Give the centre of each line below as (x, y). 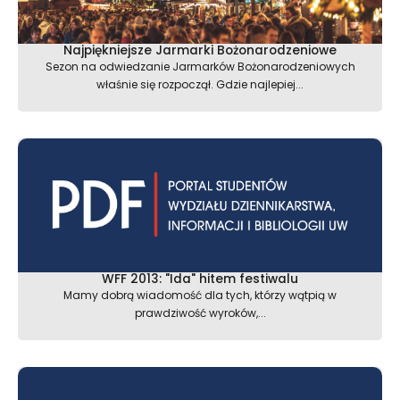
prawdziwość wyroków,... (200, 313)
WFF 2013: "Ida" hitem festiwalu (200, 279)
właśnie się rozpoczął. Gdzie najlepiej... (200, 85)
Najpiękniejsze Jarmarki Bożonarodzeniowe (200, 51)
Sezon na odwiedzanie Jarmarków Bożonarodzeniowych (200, 67)
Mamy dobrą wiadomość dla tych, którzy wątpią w (200, 296)
